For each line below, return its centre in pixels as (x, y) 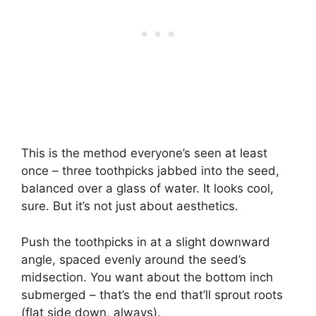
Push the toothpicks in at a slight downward (146, 242)
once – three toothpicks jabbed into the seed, (150, 171)
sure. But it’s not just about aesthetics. (130, 206)
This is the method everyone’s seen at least (144, 153)
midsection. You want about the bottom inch (147, 277)
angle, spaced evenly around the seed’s (134, 259)
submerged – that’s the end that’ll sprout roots (152, 294)
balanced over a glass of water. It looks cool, (147, 188)
